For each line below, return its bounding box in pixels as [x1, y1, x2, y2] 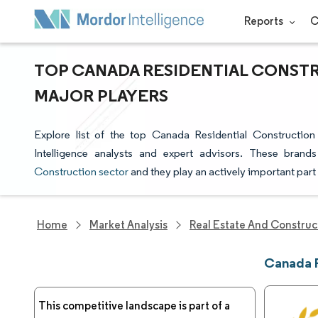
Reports [244, 14, 285, 28]
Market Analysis [89, 218, 168, 231]
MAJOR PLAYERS [34, 84, 168, 106]
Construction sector [34, 165, 128, 178]
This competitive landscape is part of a [38, 299, 230, 312]
